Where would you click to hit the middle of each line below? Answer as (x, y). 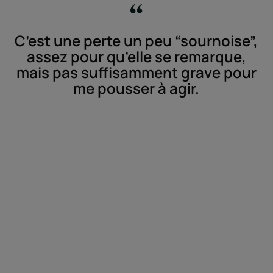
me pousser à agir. (136, 88)
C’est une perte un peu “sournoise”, (136, 40)
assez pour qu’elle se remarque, (136, 56)
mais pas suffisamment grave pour (136, 72)
